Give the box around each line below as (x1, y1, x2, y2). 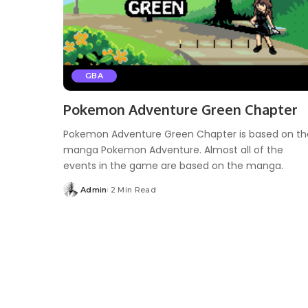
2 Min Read (110, 184, 157, 195)
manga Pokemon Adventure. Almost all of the (63, 142, 283, 157)
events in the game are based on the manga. (63, 158, 283, 173)
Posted (63, 190, 93, 200)
